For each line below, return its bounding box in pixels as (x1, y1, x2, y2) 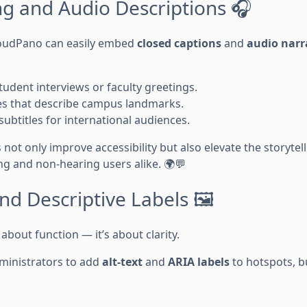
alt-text (102, 254, 143, 269)
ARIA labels (168, 254, 230, 269)
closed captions (137, 36, 221, 51)
